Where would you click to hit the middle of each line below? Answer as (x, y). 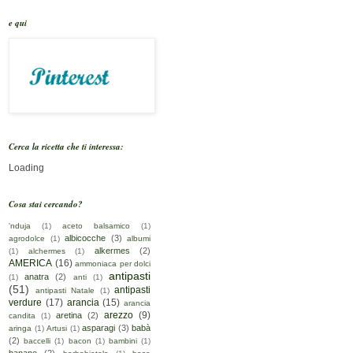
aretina (69, 316)
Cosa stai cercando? (46, 204)
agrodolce (27, 239)
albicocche (85, 238)
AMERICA (30, 264)
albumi (139, 239)
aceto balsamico (96, 226)
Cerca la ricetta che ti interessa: (66, 147)
